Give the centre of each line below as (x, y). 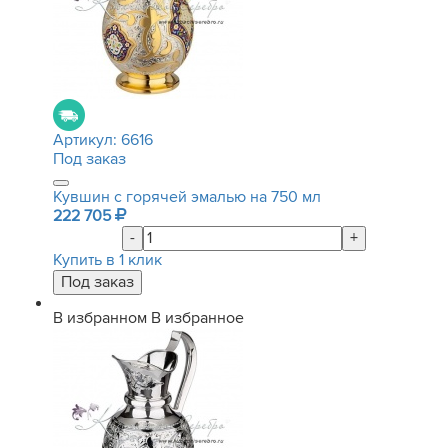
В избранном (100, 318)
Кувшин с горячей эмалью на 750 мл (187, 197)
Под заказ (89, 159)
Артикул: (87, 140)
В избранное (197, 318)
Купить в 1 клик (107, 260)
